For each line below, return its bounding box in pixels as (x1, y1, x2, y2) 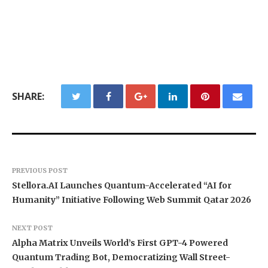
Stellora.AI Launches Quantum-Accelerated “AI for (12, 180, 232, 191)
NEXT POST (12, 224, 53, 233)
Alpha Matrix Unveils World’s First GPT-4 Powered (12, 237, 228, 249)
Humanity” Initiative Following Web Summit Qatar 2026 (12, 194, 251, 206)
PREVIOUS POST (12, 166, 68, 175)
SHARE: (12, 90, 44, 103)
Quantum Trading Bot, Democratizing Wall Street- (12, 252, 230, 263)
